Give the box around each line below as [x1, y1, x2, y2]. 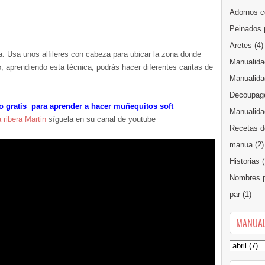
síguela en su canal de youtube [46, 115, 156, 124]
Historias [230, 157, 260, 166]
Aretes [230, 41, 252, 50]
